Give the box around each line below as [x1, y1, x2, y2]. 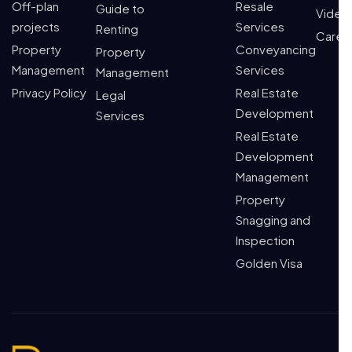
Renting [96, 20, 138, 36]
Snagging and [236, 211, 310, 227]
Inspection [236, 232, 295, 247]
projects [12, 18, 60, 34]
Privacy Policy [12, 84, 86, 100]
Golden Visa [236, 255, 302, 270]
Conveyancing [236, 41, 316, 57]
